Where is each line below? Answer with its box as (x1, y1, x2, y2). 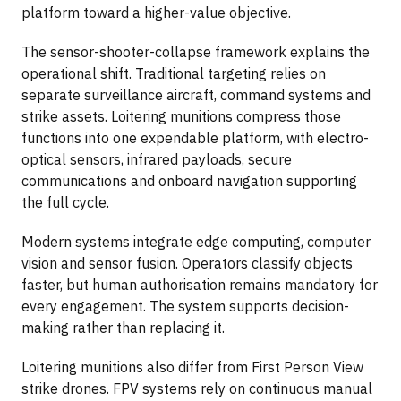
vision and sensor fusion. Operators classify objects (21, 253, 353, 272)
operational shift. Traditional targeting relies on (21, 64, 326, 82)
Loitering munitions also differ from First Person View (21, 357, 363, 376)
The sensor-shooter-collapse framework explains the (21, 42, 370, 61)
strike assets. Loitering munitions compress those (21, 107, 341, 125)
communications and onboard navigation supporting (21, 171, 357, 190)
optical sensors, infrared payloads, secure (21, 149, 292, 168)
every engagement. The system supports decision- (21, 296, 349, 315)
